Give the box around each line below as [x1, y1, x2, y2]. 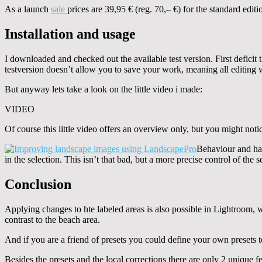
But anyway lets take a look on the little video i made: [5, 84, 202, 95]
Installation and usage [5, 26, 136, 42]
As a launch [5, 4, 51, 15]
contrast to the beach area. [5, 214, 100, 225]
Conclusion [5, 176, 71, 192]
